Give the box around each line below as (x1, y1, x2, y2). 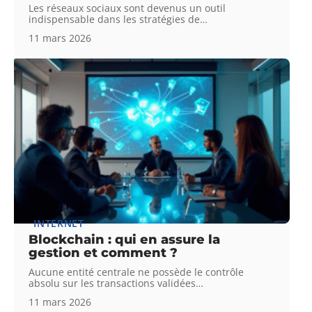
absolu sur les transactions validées (29, 276, 196, 290)
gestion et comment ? (29, 245, 178, 261)
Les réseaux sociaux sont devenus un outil (29, 1, 226, 15)
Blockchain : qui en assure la (29, 232, 221, 248)
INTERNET (33, 217, 84, 231)
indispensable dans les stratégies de (29, 13, 201, 26)
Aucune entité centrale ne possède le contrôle (29, 265, 244, 279)
